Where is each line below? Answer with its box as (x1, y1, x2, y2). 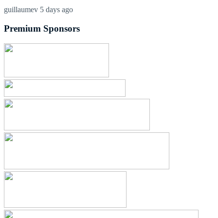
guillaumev (4, 5, 38, 14)
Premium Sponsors (4, 23, 80, 34)
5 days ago (38, 5, 73, 14)
